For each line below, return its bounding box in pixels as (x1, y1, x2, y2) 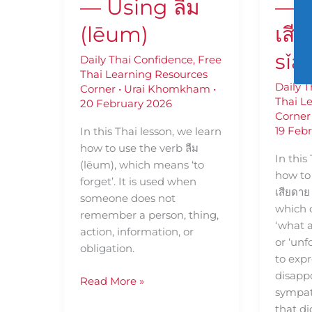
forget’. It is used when (79, 175, 196, 189)
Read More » (79, 274, 144, 288)
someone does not (79, 192, 175, 205)
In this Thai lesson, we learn (79, 125, 221, 139)
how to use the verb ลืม (79, 141, 198, 155)
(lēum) (79, 22, 148, 48)
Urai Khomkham (123, 82, 213, 96)
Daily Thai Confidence (79, 53, 193, 67)
